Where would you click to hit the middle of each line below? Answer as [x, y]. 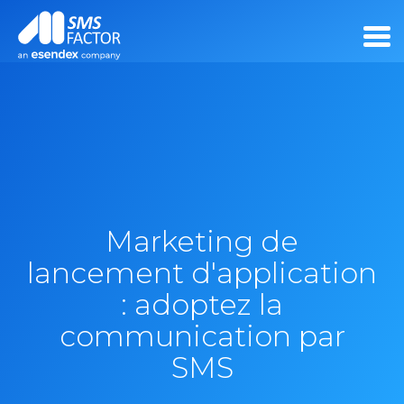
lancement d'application [202, 273]
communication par [202, 336]
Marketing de [202, 241]
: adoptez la [202, 304]
